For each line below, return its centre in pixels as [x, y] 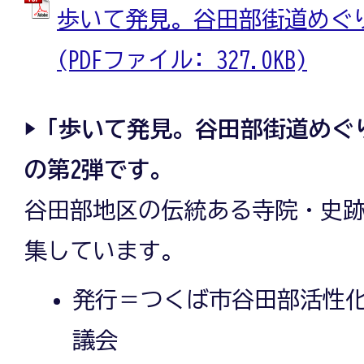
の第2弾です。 [98, 169]
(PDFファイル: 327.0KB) [182, 60]
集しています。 [104, 251]
